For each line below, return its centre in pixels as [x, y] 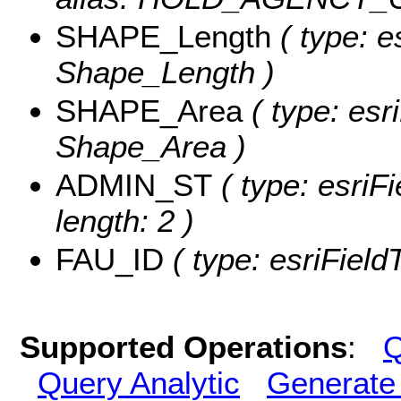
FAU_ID [110, 260]
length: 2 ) [125, 221]
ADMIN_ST [134, 185]
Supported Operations [183, 346]
